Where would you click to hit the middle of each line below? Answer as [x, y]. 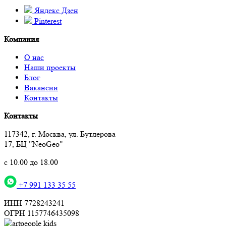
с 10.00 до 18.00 [31, 162]
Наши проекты [50, 67]
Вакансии [41, 87]
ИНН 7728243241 [34, 203]
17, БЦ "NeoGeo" [34, 144]
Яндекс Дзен [55, 10]
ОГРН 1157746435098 [42, 213]
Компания [21, 39]
